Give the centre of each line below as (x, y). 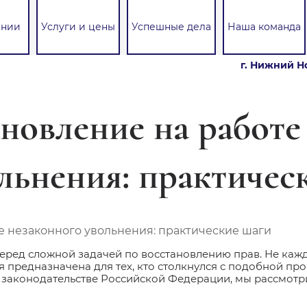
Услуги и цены (78, 27)
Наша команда (264, 27)
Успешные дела (171, 27)
